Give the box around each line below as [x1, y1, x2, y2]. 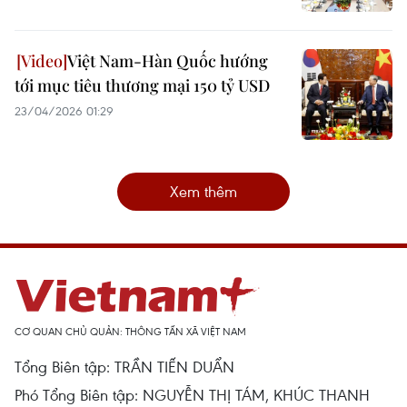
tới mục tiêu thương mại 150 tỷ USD [15, 74, 270, 96]
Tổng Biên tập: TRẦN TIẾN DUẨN [15, 356, 234, 377]
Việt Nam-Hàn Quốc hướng [67, 50, 268, 72]
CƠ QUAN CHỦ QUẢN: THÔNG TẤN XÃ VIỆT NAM [15, 324, 246, 338]
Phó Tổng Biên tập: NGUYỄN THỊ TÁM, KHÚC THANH [15, 384, 370, 405]
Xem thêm [170, 181, 237, 202]
